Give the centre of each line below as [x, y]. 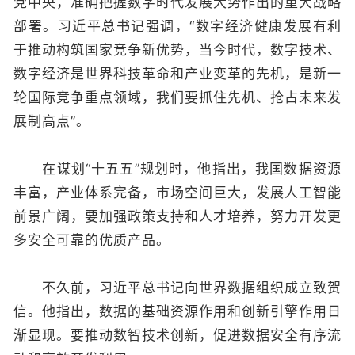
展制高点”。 [52, 121]
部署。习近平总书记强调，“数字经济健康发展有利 [177, 26]
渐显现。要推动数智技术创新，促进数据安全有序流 [177, 335]
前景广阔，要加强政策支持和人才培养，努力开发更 [177, 216]
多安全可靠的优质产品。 [92, 240]
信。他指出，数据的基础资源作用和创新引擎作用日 [177, 311]
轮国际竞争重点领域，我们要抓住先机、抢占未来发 [177, 97]
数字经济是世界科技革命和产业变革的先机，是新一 [177, 73]
